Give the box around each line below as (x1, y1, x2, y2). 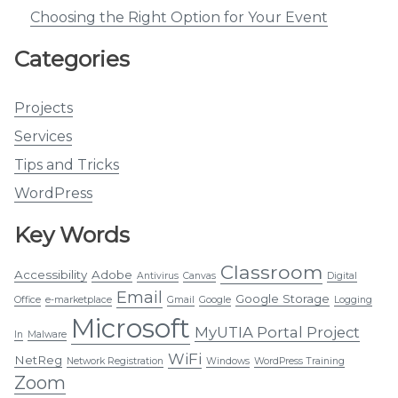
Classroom (220, 260, 322, 284)
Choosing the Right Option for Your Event (29, 9, 328, 27)
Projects (14, 99, 73, 117)
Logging (334, 294, 372, 306)
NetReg (14, 353, 62, 368)
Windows (206, 355, 250, 368)
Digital (327, 270, 357, 283)
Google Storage (235, 291, 330, 306)
